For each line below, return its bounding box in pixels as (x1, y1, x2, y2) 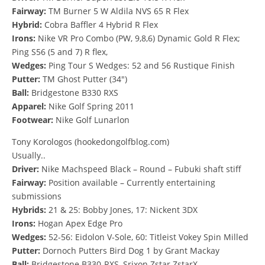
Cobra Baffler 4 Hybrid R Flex (42, 18, 158, 30)
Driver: (12, 163, 39, 174)
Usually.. (12, 149, 46, 161)
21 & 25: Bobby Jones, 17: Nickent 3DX (46, 203, 198, 215)
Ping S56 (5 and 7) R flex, (12, 46, 108, 57)
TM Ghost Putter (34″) (40, 73, 127, 85)
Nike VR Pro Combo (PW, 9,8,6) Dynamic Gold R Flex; (35, 32, 240, 44)
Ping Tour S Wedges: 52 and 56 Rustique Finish (46, 59, 235, 71)
